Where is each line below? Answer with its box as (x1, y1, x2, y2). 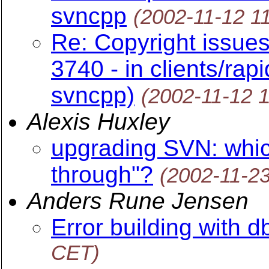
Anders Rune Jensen (27, 188, 249, 214)
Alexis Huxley (27, 109, 170, 134)
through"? (51, 162, 153, 187)
